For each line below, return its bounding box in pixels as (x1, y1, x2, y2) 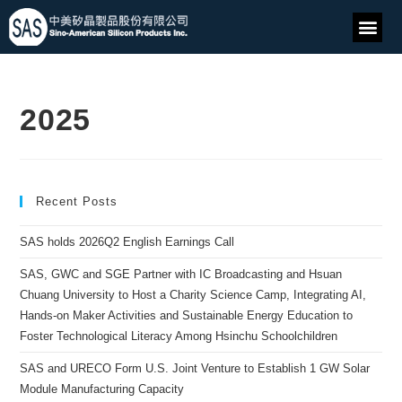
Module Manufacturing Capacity (20, 382, 185, 396)
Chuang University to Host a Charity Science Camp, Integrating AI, (20, 288, 367, 301)
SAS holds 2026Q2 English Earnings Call (20, 235, 235, 249)
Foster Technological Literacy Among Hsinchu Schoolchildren (20, 329, 338, 343)
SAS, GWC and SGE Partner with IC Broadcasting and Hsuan (20, 267, 343, 281)
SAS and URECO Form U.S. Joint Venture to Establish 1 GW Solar (20, 362, 371, 375)
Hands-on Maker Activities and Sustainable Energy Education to (20, 309, 354, 322)
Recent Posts (36, 195, 118, 208)
